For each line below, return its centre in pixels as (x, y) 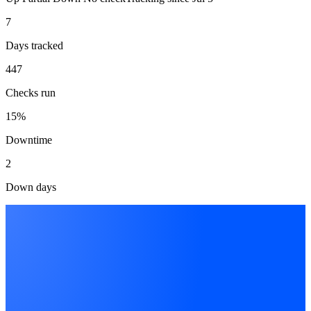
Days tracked (34, 45)
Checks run (31, 92)
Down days (31, 187)
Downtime (29, 140)
